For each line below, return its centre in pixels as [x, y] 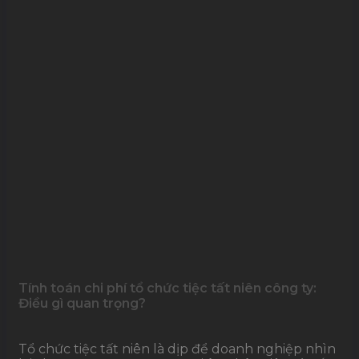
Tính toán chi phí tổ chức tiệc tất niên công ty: [167, 288]
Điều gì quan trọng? [82, 303]
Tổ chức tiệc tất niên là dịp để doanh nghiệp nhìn [177, 349]
